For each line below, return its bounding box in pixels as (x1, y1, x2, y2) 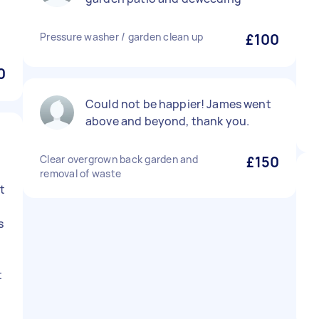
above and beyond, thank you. (85, 113, 250, 129)
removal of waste (40, 167, 121, 180)
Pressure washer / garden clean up (40, 30, 204, 43)
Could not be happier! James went (85, 96, 271, 112)
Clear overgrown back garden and (40, 152, 198, 166)
